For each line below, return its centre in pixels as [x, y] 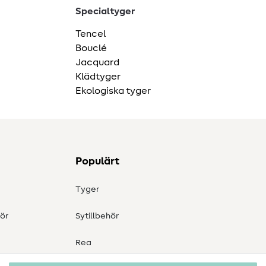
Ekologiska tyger [113, 91]
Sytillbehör [97, 216]
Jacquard [97, 62]
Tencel [91, 34]
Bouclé [91, 48]
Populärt [97, 161]
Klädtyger [98, 76]
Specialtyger [105, 11]
